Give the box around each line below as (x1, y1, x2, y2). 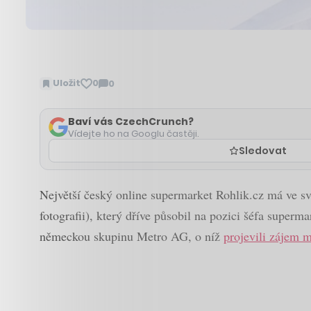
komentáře (98, 97, 154, 111)
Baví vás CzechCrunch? (68, 114, 194, 128)
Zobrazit (98, 83, 142, 96)
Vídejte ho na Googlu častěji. (68, 126, 199, 140)
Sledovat (238, 143, 287, 158)
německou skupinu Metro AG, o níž (40, 227, 224, 244)
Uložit (53, 76, 81, 90)
